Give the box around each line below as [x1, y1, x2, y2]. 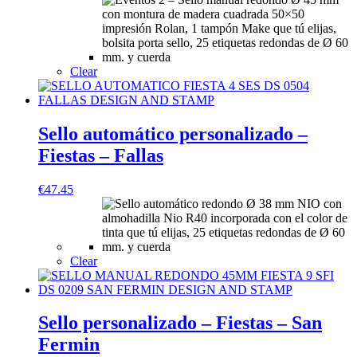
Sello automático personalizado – [38, 123, 308, 144]
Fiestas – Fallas [38, 144, 163, 166]
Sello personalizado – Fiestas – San [38, 312, 322, 334]
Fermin [38, 334, 100, 355]
